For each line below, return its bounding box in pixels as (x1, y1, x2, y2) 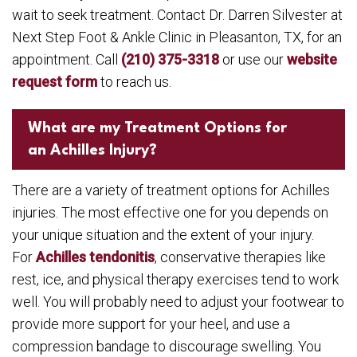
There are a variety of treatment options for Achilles (12, 182, 330, 198)
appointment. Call (12, 51, 121, 68)
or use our (219, 51, 287, 68)
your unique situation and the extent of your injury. (12, 226, 314, 243)
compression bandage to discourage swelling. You (12, 338, 321, 355)
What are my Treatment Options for (28, 121, 287, 135)
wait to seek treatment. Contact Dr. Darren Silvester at (12, 6, 343, 23)
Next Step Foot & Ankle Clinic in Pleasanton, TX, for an (12, 29, 342, 45)
